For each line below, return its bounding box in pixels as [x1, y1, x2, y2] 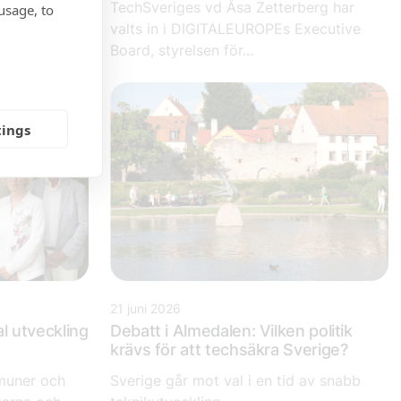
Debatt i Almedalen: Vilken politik [110, 321, 353, 341]
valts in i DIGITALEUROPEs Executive [110, 20, 361, 38]
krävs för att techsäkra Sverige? [110, 340, 348, 360]
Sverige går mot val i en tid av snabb [110, 371, 361, 390]
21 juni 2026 [110, 301, 181, 317]
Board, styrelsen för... [110, 41, 253, 60]
